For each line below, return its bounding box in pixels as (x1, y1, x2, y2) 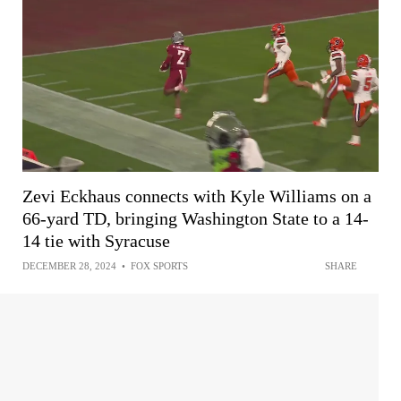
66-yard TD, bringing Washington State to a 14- (22, 208, 369, 228)
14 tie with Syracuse (22, 230, 170, 251)
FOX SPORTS (131, 260, 188, 271)
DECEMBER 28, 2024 (22, 260, 116, 271)
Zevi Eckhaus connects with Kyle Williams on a (22, 185, 371, 206)
